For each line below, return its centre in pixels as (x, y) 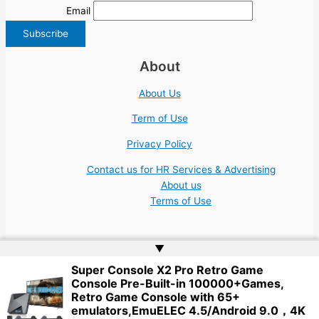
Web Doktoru (178, 283)
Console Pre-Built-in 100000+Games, (177, 283)
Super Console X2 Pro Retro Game (167, 270)
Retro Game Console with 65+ (156, 297)
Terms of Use (181, 200)
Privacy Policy (159, 144)
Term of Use (159, 119)
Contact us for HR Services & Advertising (181, 169)
